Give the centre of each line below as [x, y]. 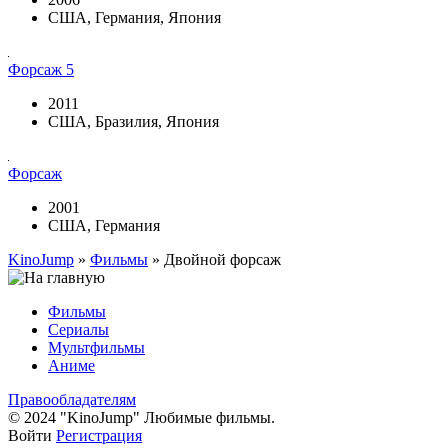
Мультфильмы [96, 348]
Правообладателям [72, 400]
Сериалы [78, 330]
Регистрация [99, 436]
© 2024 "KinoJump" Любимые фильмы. [141, 418]
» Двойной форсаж [214, 260]
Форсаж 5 [41, 70]
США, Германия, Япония [134, 18]
